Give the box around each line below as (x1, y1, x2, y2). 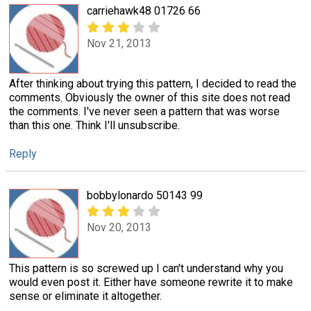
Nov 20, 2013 (87, 221, 151, 235)
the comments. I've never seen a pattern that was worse (9, 105, 280, 119)
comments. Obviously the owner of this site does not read (9, 91, 290, 105)
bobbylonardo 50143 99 (87, 188, 203, 202)
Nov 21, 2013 (87, 36, 151, 50)
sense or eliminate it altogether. (9, 289, 162, 303)
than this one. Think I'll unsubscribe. (9, 119, 180, 133)
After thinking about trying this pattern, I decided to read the (9, 77, 296, 91)
